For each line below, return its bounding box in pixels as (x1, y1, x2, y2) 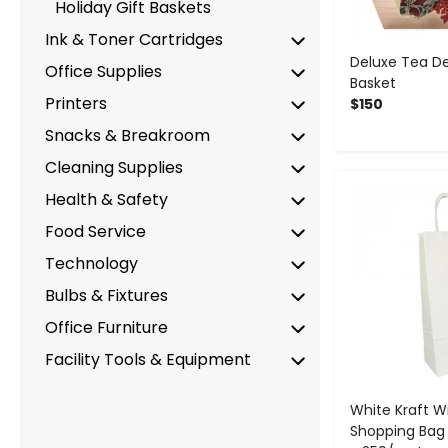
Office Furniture (45, 315, 168, 339)
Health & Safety (45, 187, 168, 211)
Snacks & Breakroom (45, 123, 210, 147)
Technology (45, 251, 138, 275)
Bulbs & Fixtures (45, 283, 168, 307)
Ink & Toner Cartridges (45, 27, 223, 51)
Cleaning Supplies (45, 155, 183, 179)
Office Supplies (45, 59, 162, 83)
